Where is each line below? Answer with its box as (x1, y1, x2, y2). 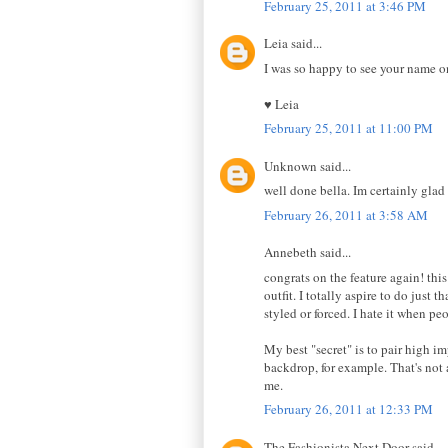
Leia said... (264, 34, 322, 53)
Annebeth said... (264, 243, 351, 262)
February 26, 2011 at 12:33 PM (264, 400, 433, 419)
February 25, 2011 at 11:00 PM (264, 119, 433, 138)
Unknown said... (264, 156, 351, 175)
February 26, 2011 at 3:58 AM (264, 205, 428, 224)
